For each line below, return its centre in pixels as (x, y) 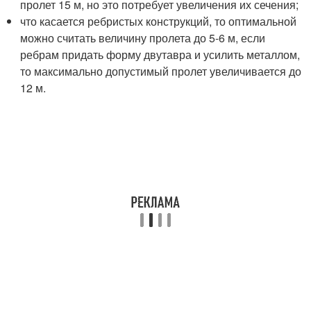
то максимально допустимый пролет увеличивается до (161, 71)
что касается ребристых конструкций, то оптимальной (159, 21)
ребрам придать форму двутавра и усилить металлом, (160, 54)
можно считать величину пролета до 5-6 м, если (143, 38)
